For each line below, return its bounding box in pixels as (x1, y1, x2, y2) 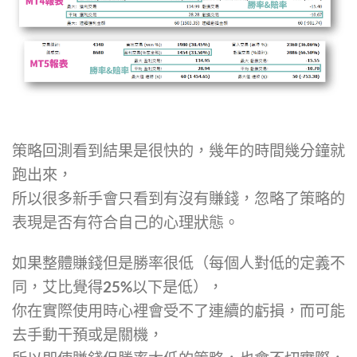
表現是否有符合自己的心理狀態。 (12, 213, 239, 232)
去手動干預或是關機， (12, 324, 163, 343)
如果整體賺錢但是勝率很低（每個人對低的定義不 (12, 253, 345, 272)
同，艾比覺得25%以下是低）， (12, 277, 223, 296)
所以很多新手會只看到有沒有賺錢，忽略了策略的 (12, 189, 345, 208)
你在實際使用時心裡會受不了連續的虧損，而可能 (12, 300, 345, 320)
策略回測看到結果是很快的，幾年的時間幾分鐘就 (12, 141, 345, 160)
